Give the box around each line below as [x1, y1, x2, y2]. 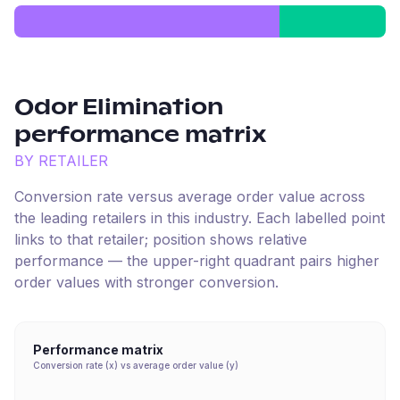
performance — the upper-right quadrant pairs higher [14, 252, 379, 270]
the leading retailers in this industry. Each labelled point [14, 209, 385, 227]
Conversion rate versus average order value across [14, 187, 365, 205]
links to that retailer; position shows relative [14, 230, 307, 248]
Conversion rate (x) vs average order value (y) [33, 360, 238, 371]
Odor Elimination [14, 97, 223, 119]
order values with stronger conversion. [14, 273, 279, 291]
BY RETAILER [14, 152, 108, 170]
